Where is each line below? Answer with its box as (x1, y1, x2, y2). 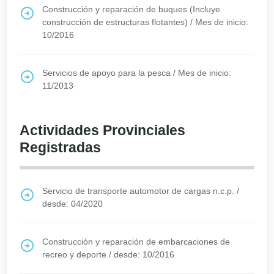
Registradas (20, 139, 101, 155)
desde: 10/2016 (114, 250, 174, 259)
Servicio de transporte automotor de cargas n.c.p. (42, 186, 234, 196)
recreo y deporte (42, 250, 106, 259)
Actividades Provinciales (20, 122, 185, 138)
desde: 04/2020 (42, 199, 103, 209)
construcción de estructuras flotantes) (42, 17, 188, 27)
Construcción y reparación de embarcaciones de (42, 237, 230, 246)
